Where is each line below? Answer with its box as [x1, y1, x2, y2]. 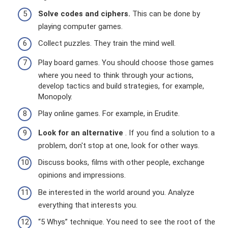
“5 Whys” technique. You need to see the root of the [38, 217, 215, 227]
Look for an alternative [38, 128, 123, 137]
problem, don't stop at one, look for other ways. [38, 140, 199, 150]
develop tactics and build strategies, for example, [38, 81, 204, 91]
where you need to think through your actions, [38, 70, 193, 80]
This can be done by [130, 9, 200, 18]
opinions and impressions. [38, 170, 126, 180]
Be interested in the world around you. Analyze [38, 187, 194, 197]
